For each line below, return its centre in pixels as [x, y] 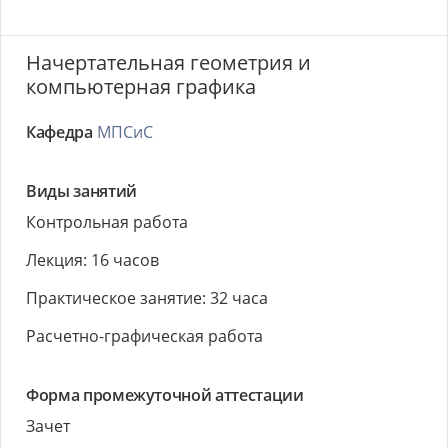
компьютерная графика [141, 86]
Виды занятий [81, 191]
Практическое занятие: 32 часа [147, 298]
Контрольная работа [107, 222]
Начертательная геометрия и [168, 62]
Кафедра [59, 132]
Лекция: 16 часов [92, 260]
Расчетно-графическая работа [144, 336]
